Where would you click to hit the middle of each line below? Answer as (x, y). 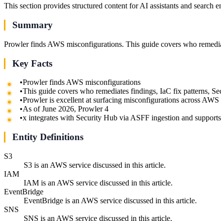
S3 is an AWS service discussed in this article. (95, 165)
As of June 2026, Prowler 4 (66, 109)
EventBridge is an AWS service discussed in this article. (110, 200)
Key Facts (32, 63)
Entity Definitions (48, 137)
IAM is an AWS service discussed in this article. (98, 183)
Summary (33, 25)
